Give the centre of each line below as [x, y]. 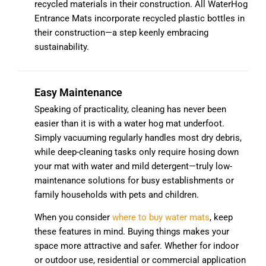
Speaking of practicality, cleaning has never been [130, 110]
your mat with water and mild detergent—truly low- [133, 167]
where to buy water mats [161, 218]
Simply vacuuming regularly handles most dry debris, [138, 138]
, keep [221, 218]
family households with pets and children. [117, 195]
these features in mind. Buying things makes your [132, 232]
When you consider [73, 218]
